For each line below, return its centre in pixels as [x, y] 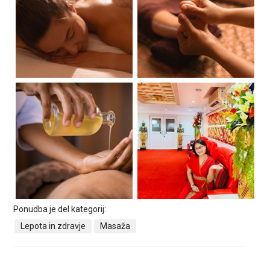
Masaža [115, 226]
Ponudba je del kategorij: [60, 209]
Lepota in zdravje [53, 226]
